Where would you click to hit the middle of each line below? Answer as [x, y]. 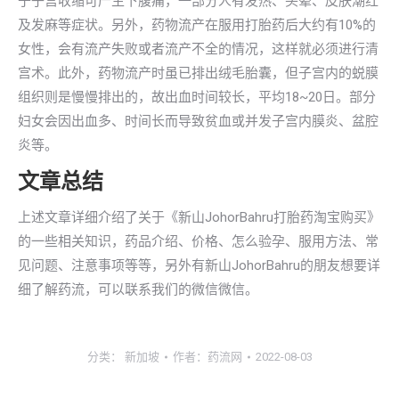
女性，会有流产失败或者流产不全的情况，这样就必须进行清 [198, 49]
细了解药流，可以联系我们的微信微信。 [138, 289]
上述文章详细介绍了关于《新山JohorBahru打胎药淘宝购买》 [199, 217]
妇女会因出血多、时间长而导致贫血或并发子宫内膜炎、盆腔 [198, 121]
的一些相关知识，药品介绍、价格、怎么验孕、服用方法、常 [198, 241]
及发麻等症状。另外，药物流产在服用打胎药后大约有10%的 [197, 25]
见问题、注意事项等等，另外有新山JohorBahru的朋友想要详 [199, 265]
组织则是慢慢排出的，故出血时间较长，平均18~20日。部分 [197, 97]
